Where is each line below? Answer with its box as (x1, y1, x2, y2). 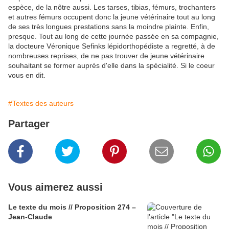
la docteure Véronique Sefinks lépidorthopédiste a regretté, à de (8, 42, 215, 50)
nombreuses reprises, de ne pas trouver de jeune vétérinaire (8, 52, 204, 60)
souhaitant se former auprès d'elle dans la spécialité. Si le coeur (8, 61, 215, 70)
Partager (8, 118, 50, 129)
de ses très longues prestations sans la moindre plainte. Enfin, (8, 22, 209, 31)
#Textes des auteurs (8, 99, 74, 107)
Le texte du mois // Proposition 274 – (8, 203, 136, 211)
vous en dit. (8, 71, 45, 79)
